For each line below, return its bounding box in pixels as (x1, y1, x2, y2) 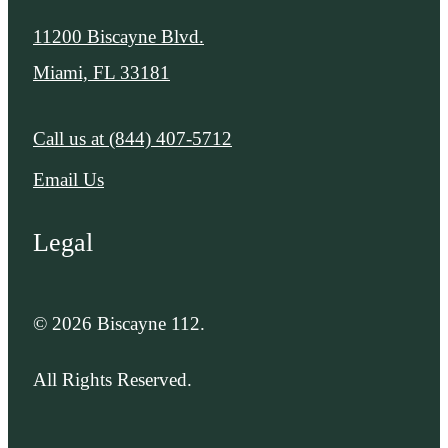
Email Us (33, 168, 104, 190)
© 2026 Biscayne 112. (33, 313, 205, 335)
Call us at (33, 127, 104, 149)
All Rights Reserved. (33, 368, 192, 390)
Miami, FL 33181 (33, 61, 170, 83)
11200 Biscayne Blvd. (33, 25, 204, 47)
